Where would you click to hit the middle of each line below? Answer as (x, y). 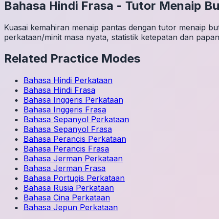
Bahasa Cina (46, 198)
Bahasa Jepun (50, 208)
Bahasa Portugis (54, 178)
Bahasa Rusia (48, 188)
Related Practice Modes (72, 59)
